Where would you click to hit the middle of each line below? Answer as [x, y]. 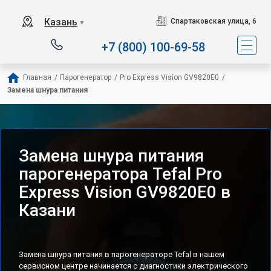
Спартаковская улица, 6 [213, 21]
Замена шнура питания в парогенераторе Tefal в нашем [122, 254]
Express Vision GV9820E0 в [125, 192]
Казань [61, 22]
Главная [37, 77]
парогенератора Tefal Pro [120, 174]
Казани [47, 210]
